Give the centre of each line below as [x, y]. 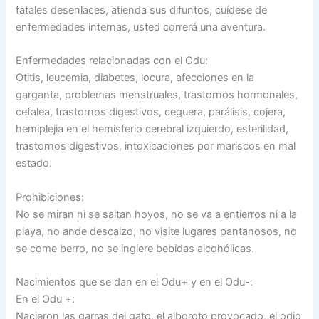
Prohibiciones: [50, 197]
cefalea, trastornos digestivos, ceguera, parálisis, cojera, [151, 112]
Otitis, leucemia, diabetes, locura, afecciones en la [135, 78]
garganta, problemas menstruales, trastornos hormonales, [157, 95]
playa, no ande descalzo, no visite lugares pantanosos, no [157, 231]
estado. [34, 163]
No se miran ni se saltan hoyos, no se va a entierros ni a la [157, 214]
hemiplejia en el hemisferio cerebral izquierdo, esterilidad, [152, 129]
